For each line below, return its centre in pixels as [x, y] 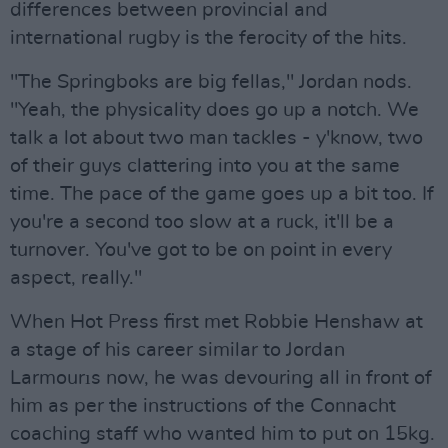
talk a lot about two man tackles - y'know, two [216, 138]
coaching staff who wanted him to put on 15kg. [222, 434]
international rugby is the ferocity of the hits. [208, 38]
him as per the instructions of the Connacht [203, 406]
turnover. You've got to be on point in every [201, 250]
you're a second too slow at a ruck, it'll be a [202, 222]
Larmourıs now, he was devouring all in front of [221, 378]
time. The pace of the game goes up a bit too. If [222, 194]
